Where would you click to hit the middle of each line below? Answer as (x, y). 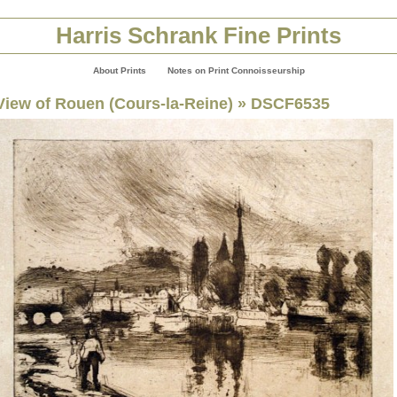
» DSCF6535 (281, 103)
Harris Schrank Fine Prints (198, 35)
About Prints (119, 70)
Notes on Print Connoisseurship (236, 70)
